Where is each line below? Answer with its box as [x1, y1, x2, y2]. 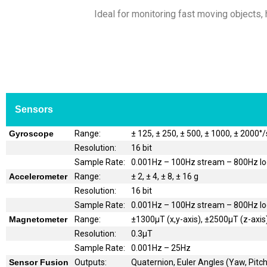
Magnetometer [9, 214, 67, 224]
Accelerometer [9, 171, 67, 181]
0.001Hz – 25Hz [131, 243, 191, 253]
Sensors [15, 104, 53, 114]
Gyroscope [9, 128, 54, 138]
